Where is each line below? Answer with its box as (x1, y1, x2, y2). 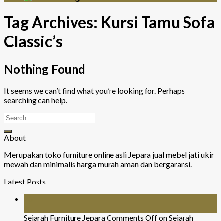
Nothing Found (4, 61, 85, 76)
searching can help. (4, 95, 67, 105)
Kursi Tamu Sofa (101, 12, 215, 32)
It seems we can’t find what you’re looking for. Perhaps (4, 85, 185, 95)
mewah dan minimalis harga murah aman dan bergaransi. (4, 159, 192, 169)
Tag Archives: (4, 12, 101, 32)
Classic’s (4, 32, 63, 51)
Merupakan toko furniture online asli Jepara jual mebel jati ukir (4, 149, 214, 159)
